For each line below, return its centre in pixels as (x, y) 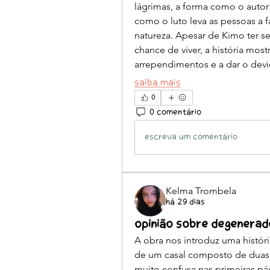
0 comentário (175, 112)
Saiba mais (158, 83)
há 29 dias (185, 203)
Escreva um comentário (191, 137)
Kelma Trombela (201, 191)
